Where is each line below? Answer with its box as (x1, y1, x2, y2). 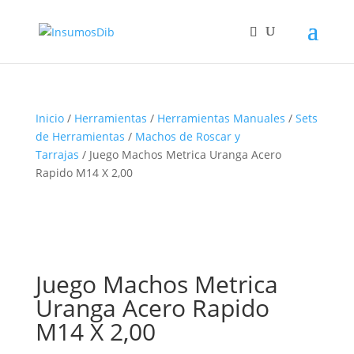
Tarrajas (35, 147, 79, 162)
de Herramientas (35, 129, 125, 144)
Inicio (35, 111, 64, 126)
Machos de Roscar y (134, 129, 240, 144)
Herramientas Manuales (156, 111, 285, 126)
